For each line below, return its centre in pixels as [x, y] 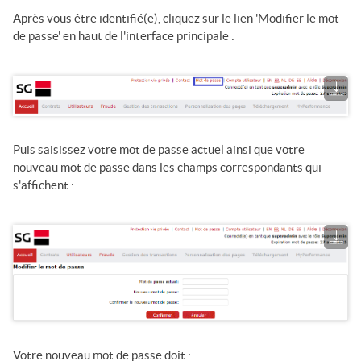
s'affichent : [44, 185]
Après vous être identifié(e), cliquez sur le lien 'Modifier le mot [176, 18]
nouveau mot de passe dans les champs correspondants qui [167, 167]
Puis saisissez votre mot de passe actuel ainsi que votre [159, 149]
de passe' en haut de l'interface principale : [124, 35]
